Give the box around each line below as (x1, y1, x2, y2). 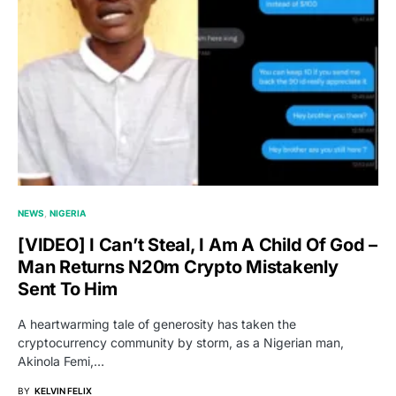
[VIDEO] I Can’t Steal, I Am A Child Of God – (18, 233, 377, 255)
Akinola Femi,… (18, 353, 104, 369)
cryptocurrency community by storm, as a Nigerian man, (18, 334, 344, 350)
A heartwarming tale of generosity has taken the (18, 316, 296, 331)
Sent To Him (18, 278, 118, 300)
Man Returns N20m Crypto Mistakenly (18, 255, 339, 278)
